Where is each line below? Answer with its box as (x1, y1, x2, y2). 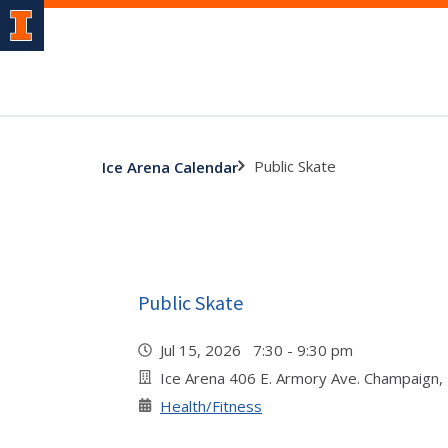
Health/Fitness (160, 396, 262, 416)
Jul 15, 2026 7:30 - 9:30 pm (160, 340, 361, 360)
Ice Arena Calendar (102, 156, 238, 177)
